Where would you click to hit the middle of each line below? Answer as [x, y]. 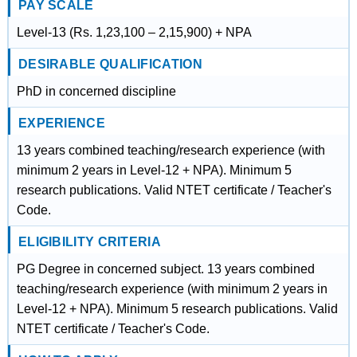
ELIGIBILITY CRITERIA [89, 242]
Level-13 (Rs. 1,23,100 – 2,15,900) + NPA [134, 32]
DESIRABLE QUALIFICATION [110, 64]
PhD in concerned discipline [96, 91]
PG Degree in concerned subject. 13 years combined [165, 269]
